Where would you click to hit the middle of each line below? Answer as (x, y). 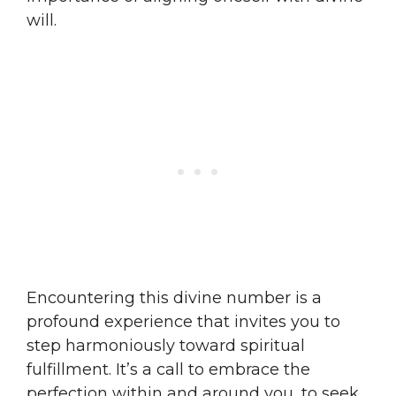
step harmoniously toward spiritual (166, 345)
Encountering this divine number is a (174, 297)
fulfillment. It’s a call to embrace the (168, 369)
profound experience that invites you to (183, 321)
